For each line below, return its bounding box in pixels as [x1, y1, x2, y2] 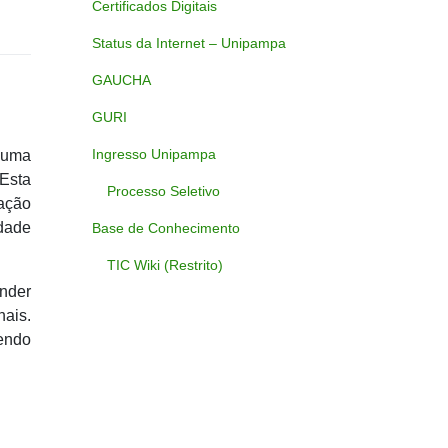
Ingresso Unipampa [92, 146, 216, 163]
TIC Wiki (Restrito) [107, 257, 223, 274]
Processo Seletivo [107, 183, 220, 200]
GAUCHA [92, 72, 151, 89]
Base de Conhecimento [92, 220, 240, 237]
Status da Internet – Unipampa [92, 35, 286, 52]
